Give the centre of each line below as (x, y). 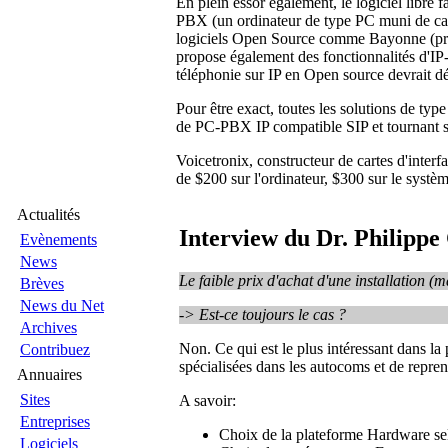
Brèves (42, 283)
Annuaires (49, 374)
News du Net (62, 305)
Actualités (48, 214)
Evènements (58, 239)
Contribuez (55, 349)
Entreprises (55, 421)
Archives (48, 327)
